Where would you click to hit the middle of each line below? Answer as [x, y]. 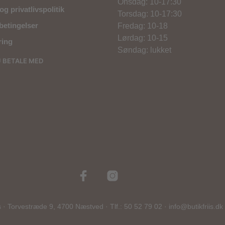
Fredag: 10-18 [143, 26]
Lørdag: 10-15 [143, 38]
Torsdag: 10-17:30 [150, 14]
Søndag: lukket [144, 50]
